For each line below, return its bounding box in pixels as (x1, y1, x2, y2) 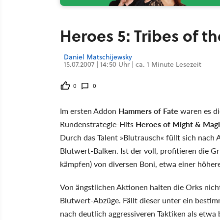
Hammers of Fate (118, 105, 178, 116)
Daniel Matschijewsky (64, 52, 132, 62)
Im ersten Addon (60, 105, 118, 116)
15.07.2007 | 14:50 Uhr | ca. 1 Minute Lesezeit (64, 59, 201, 69)
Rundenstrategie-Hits (60, 118, 136, 130)
